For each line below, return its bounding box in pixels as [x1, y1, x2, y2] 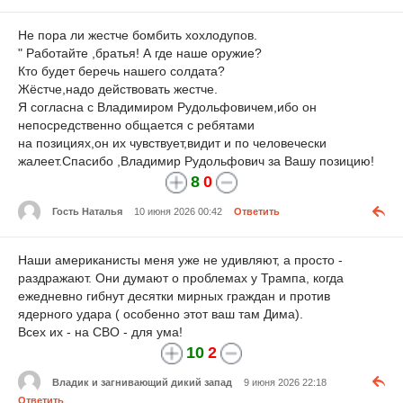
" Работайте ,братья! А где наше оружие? [18, 45, 262, 60]
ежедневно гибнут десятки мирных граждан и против [18, 288, 330, 303]
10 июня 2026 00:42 [134, 205, 222, 217]
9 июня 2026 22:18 [244, 376, 327, 388]
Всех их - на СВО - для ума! [18, 324, 183, 339]
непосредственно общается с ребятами [18, 117, 255, 132]
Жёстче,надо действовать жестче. [18, 81, 218, 96]
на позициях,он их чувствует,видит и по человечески [18, 135, 327, 150]
